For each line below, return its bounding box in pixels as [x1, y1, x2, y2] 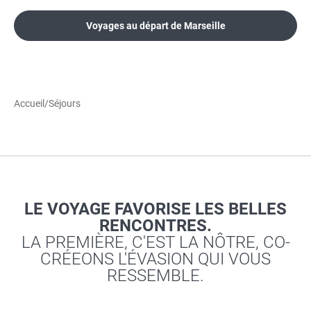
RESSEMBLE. [107, 266, 204, 286]
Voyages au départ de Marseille [85, 19, 226, 31]
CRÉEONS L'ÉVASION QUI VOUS [40, 249, 271, 269]
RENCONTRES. [99, 216, 212, 236]
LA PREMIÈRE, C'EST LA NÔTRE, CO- [21, 233, 290, 253]
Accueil [14, 98, 44, 110]
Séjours [49, 98, 81, 110]
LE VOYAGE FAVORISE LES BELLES [24, 199, 287, 219]
